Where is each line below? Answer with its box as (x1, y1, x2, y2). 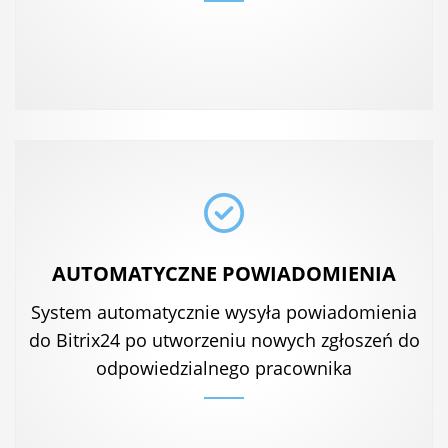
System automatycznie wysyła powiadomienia (31, 299, 417, 324)
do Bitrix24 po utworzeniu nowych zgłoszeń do (28, 327, 420, 352)
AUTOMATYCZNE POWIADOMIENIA (52, 259, 396, 287)
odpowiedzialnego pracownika (96, 355, 352, 380)
